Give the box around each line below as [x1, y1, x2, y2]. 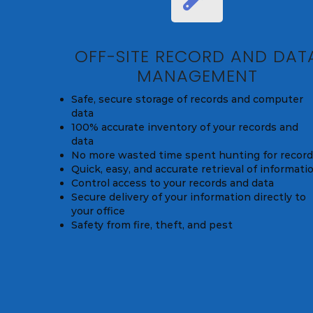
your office [71, 205, 125, 218]
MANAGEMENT [136, 64, 258, 88]
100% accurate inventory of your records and [71, 121, 298, 134]
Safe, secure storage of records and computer [71, 93, 303, 106]
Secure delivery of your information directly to [71, 191, 306, 204]
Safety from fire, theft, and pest [71, 219, 233, 232]
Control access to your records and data [71, 177, 274, 190]
